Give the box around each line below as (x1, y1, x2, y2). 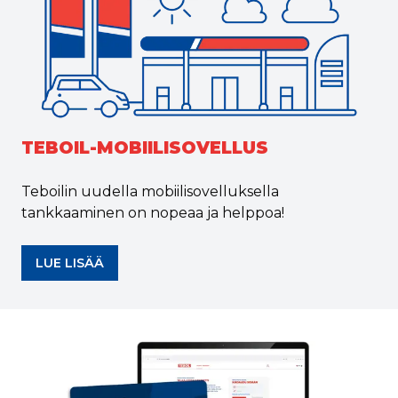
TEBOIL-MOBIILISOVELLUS (21, 137, 268, 158)
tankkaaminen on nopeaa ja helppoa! (21, 204, 284, 221)
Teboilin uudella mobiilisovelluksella (21, 183, 279, 200)
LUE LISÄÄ (36, 255, 104, 271)
